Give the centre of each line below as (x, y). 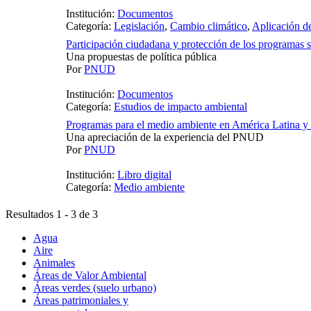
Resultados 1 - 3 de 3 (52, 215)
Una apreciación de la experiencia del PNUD (165, 137)
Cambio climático (209, 26)
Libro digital (144, 175)
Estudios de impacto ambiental (180, 107)
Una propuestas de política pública (141, 57)
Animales (54, 263)
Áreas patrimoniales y (81, 301)
